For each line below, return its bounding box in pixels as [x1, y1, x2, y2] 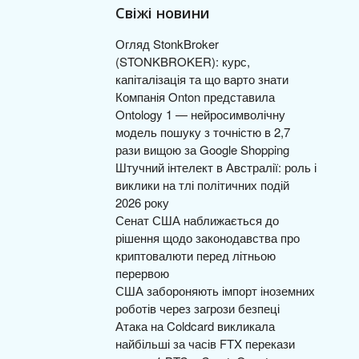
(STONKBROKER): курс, [115, 53, 250, 70]
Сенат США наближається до [115, 212, 279, 228]
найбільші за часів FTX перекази [115, 335, 295, 352]
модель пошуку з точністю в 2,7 [115, 123, 290, 140]
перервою [115, 264, 169, 281]
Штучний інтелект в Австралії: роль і [115, 159, 317, 175]
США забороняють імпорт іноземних [115, 282, 315, 299]
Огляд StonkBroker [115, 35, 219, 52]
